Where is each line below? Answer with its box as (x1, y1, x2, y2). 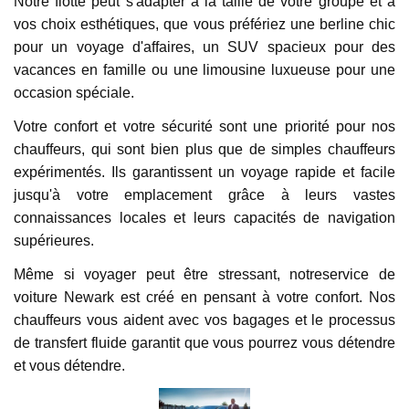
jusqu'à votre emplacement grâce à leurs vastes (14, 186, 395, 203)
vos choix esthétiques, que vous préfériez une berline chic (14, 16, 395, 32)
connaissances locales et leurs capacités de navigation (14, 209, 395, 225)
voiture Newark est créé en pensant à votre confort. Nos (14, 288, 395, 305)
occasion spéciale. (14, 84, 134, 100)
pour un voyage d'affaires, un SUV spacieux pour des (14, 38, 395, 55)
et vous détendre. (14, 357, 125, 373)
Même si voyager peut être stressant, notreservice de (14, 266, 395, 282)
